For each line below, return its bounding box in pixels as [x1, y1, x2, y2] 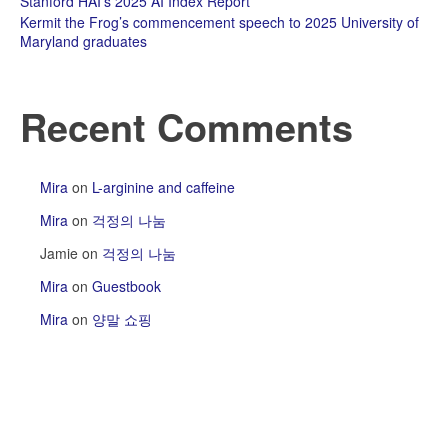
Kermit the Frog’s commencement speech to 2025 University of [20, 11, 419, 32]
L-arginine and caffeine [92, 177, 235, 198]
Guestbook [92, 276, 161, 297]
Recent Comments [20, 98, 353, 154]
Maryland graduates [20, 30, 147, 51]
